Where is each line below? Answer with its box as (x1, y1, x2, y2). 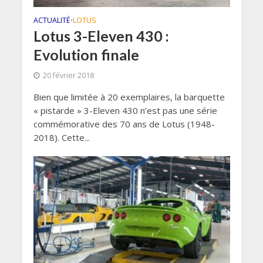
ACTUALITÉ (33, 15, 70, 25)
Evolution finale (33, 45, 139, 63)
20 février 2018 (42, 70, 94, 80)
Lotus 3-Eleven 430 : (33, 26, 169, 45)
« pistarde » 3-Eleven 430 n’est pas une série (33, 104, 217, 116)
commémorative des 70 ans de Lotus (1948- (33, 117, 215, 130)
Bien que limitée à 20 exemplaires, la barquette (33, 90, 225, 103)
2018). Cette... (33, 131, 90, 143)
